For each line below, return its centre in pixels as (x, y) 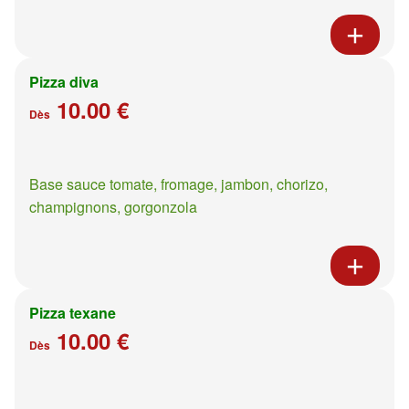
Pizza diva (64, 81)
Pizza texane (73, 312)
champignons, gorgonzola (113, 206)
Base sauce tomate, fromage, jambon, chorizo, (178, 184)
